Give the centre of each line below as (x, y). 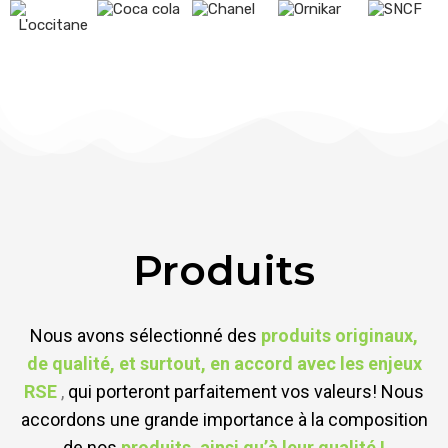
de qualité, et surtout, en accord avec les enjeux (224, 364)
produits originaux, (339, 336)
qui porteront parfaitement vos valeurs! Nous (246, 392)
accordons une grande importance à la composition (224, 420)
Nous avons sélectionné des (143, 336)
